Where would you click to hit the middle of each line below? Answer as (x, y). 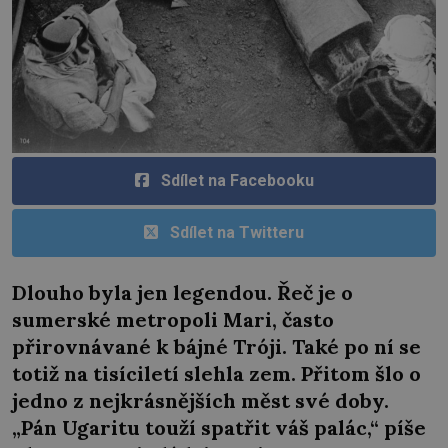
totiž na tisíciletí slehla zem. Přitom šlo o (216, 373)
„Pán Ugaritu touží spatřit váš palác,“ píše (219, 427)
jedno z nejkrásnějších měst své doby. (200, 400)
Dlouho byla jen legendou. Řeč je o (182, 292)
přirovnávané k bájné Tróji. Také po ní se (216, 346)
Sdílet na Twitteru (237, 232)
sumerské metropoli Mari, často (173, 319)
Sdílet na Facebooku (237, 180)
